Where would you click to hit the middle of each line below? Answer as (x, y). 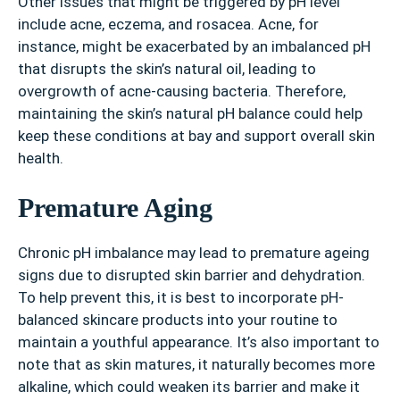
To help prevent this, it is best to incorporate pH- (181, 298)
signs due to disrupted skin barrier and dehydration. (192, 275)
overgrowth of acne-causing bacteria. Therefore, (182, 91)
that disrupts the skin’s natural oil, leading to (167, 68)
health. (42, 158)
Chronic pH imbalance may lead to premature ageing (194, 253)
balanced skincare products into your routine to (178, 320)
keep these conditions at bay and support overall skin (196, 135)
